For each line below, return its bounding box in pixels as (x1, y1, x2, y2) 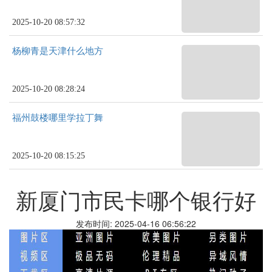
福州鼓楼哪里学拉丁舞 (12, 113, 103, 123)
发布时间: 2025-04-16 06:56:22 (76, 217, 196, 229)
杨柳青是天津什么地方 (12, 46, 103, 56)
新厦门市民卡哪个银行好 (16, 184, 256, 215)
